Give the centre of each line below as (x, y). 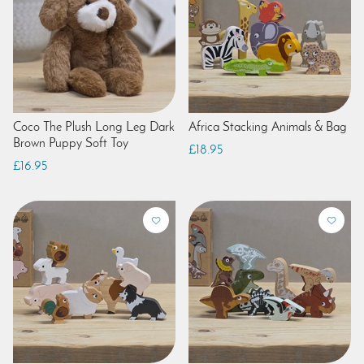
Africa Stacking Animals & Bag (268, 127)
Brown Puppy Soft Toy (71, 143)
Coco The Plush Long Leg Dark (94, 127)
